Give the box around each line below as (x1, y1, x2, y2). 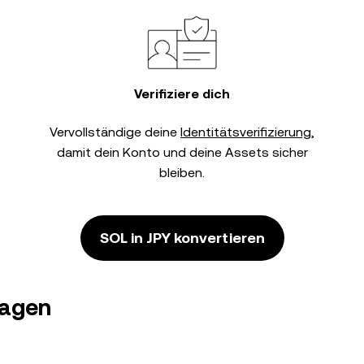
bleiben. (159, 165, 205, 180)
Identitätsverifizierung (180, 124, 311, 140)
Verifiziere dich (134, 86, 230, 102)
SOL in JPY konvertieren (99, 229, 265, 246)
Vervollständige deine (50, 124, 180, 140)
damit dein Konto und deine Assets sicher (56, 145, 308, 160)
